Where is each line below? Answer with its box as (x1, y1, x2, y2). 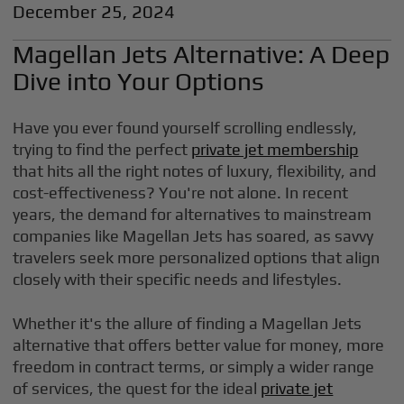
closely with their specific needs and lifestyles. (13, 270, 343, 289)
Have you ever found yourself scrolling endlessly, (13, 118, 358, 137)
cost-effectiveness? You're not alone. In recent (13, 183, 349, 202)
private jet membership (191, 140, 359, 159)
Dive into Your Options (13, 67, 265, 96)
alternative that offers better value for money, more (13, 335, 385, 354)
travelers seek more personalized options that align (13, 248, 381, 267)
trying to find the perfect (13, 140, 192, 159)
